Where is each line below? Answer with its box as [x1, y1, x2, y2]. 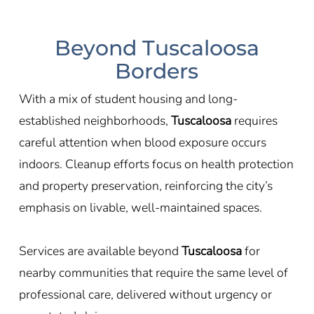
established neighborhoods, [18, 111, 171, 129]
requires [231, 111, 278, 129]
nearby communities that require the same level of [18, 264, 288, 281]
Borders [115, 57, 199, 84]
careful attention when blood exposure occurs [18, 133, 266, 151]
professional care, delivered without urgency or [18, 285, 272, 303]
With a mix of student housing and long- [18, 90, 238, 107]
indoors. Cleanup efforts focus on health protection [18, 155, 294, 172]
